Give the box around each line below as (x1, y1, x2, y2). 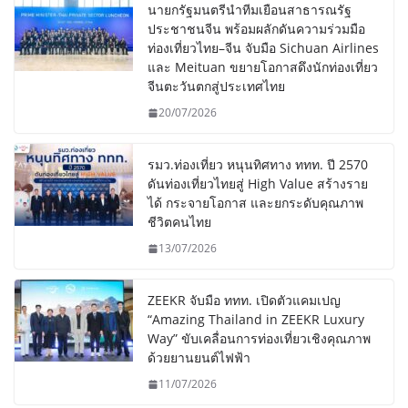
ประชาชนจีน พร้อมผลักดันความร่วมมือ (148, 20, 365, 38)
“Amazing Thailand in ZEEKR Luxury (148, 311, 364, 329)
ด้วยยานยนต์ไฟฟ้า (148, 349, 250, 367)
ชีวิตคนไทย (148, 213, 211, 231)
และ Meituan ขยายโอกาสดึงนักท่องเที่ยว (148, 58, 378, 76)
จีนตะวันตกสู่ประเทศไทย (148, 77, 285, 96)
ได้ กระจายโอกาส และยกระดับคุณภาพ (148, 194, 363, 212)
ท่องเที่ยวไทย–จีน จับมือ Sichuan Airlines (148, 39, 379, 57)
